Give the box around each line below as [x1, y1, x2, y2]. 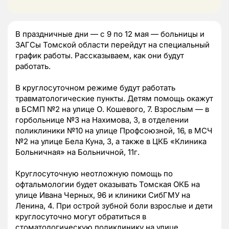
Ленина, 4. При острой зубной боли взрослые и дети [15, 200, 213, 211]
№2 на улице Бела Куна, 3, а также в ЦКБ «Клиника [15, 136, 207, 146]
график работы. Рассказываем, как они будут [15, 50, 184, 60]
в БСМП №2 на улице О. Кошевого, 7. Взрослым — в [15, 104, 209, 114]
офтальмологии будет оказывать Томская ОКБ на [15, 179, 200, 189]
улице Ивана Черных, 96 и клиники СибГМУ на [15, 190, 190, 200]
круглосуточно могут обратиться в [15, 211, 146, 221]
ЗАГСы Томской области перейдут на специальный [15, 39, 210, 50]
